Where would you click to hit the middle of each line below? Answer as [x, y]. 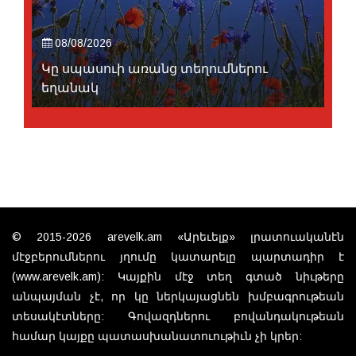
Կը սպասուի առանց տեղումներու [155, 70]
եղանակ [70, 89]
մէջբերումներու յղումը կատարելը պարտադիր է [178, 257]
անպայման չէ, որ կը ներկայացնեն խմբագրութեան [178, 297]
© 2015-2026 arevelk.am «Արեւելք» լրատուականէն [178, 237]
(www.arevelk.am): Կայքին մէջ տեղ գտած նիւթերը [178, 277]
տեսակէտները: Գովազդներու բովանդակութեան [178, 317]
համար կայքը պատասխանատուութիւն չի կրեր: [157, 337]
